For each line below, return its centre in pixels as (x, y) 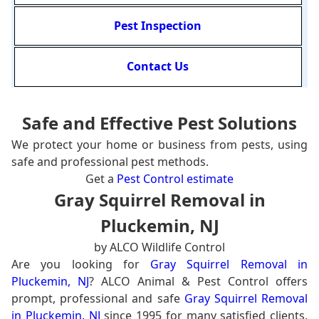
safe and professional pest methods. (110, 161)
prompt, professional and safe (98, 298)
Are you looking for (81, 264)
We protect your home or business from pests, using (159, 144)
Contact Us (158, 67)
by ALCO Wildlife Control (159, 247)
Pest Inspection (158, 26)
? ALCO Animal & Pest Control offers (198, 281)
